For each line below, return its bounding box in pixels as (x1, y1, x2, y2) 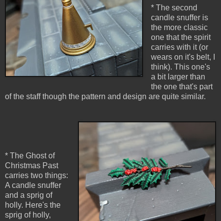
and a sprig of (5, 191, 52, 200)
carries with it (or (150, 43, 208, 52)
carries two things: (5, 171, 68, 180)
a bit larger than (150, 73, 205, 81)
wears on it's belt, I (150, 53, 215, 62)
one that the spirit (150, 33, 211, 42)
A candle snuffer (5, 181, 61, 190)
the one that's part (150, 82, 213, 91)
